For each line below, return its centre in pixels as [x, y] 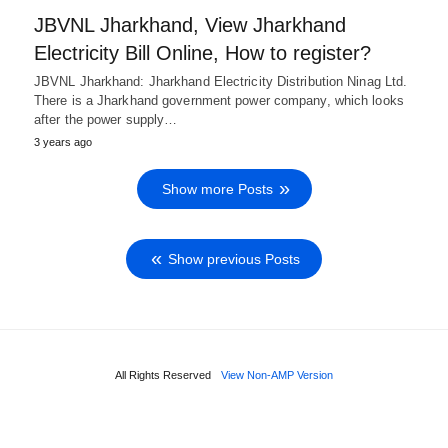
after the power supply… [106, 119]
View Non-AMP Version [277, 374]
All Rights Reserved [163, 374]
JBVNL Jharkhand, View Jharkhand [190, 24]
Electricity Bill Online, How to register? [202, 52]
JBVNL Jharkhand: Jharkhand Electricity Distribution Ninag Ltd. [221, 81]
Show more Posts [217, 188]
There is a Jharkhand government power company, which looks [219, 100]
